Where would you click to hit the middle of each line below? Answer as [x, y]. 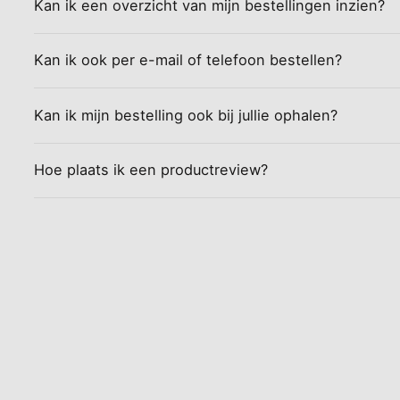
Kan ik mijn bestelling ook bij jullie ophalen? [186, 115]
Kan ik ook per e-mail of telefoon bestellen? [188, 60]
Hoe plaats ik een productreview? [151, 170]
